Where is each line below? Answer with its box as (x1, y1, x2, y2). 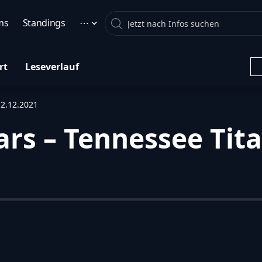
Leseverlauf (25, 60, 79, 73)
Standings (22, 16, 65, 29)
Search (127, 13, 161, 27)
